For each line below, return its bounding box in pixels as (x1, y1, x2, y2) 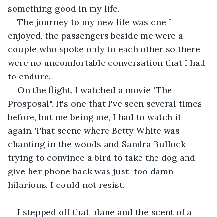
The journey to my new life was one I (17, 16, 174, 28)
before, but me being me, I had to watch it (8, 111, 184, 123)
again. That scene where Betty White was (8, 124, 182, 136)
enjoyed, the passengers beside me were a (8, 30, 186, 41)
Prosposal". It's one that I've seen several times (8, 97, 204, 109)
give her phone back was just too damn (8, 165, 176, 177)
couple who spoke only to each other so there (8, 43, 202, 55)
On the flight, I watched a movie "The (17, 84, 174, 95)
